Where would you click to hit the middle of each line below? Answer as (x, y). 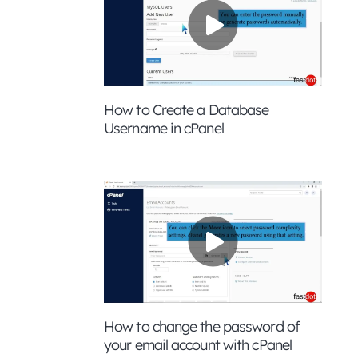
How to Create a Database (187, 109)
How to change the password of (202, 327)
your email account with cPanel (198, 345)
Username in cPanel (164, 128)
